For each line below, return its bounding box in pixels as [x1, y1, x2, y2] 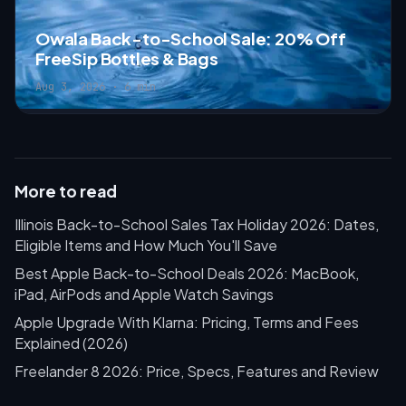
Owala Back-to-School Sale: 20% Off [35, 27, 346, 49]
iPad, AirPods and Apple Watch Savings [14, 284, 274, 304]
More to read [14, 180, 117, 201]
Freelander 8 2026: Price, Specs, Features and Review [14, 361, 379, 381]
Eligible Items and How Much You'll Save [14, 235, 277, 255]
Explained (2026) [14, 333, 128, 353]
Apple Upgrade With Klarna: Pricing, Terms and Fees [14, 312, 359, 332]
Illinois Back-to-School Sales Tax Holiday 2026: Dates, [14, 214, 379, 234]
